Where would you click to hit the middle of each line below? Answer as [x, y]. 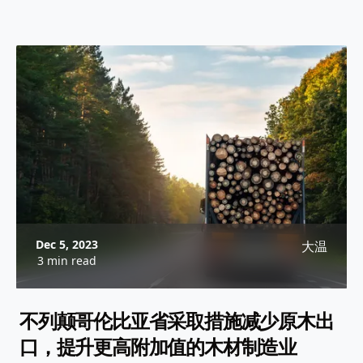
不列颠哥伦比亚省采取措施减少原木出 [177, 320]
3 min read [67, 261]
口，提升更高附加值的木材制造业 [158, 346]
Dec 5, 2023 [67, 244]
